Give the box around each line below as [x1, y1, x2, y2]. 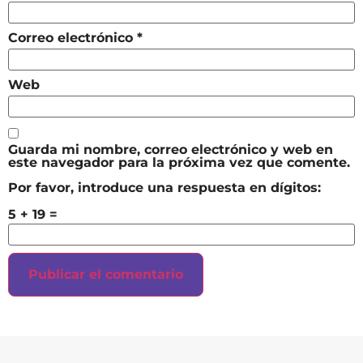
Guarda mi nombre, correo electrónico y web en [8, 142, 333, 158]
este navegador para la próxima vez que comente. [8, 155, 350, 171]
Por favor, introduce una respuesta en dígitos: [8, 180, 321, 196]
